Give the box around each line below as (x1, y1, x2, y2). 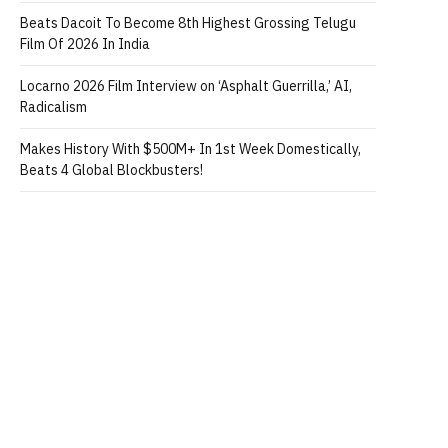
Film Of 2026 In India (20, 35, 150, 53)
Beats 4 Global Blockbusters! (20, 161, 203, 179)
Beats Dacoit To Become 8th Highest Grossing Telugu (20, 14, 356, 32)
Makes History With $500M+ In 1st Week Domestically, (20, 140, 361, 158)
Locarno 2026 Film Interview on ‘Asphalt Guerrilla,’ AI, (20, 77, 352, 95)
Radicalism (20, 98, 87, 116)
